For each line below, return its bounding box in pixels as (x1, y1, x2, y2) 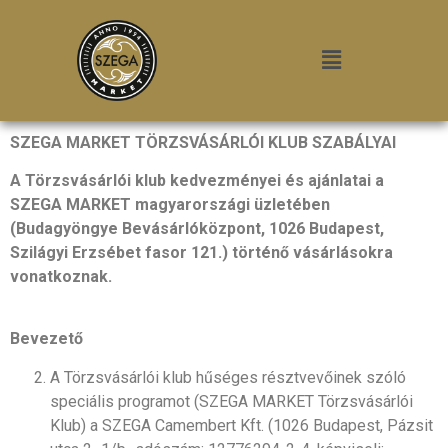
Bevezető (10, 329, 83, 349)
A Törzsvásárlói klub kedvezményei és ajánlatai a (10, 170, 384, 190)
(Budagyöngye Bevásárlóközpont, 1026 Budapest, (10, 218, 384, 238)
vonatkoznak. (10, 266, 112, 286)
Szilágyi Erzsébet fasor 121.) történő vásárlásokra (10, 242, 393, 262)
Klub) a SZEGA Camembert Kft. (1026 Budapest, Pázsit (50, 415, 433, 435)
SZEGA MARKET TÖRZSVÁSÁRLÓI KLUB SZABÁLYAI (10, 132, 396, 152)
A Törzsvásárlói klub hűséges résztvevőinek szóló (50, 367, 406, 387)
